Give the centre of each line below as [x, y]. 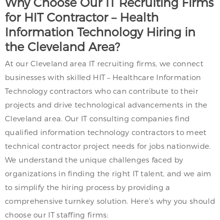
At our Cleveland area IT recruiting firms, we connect [104, 63]
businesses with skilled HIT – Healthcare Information [103, 77]
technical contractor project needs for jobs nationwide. [108, 146]
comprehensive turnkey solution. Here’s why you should [110, 201]
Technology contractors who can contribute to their [102, 91]
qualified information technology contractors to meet [106, 132]
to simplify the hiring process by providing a [88, 187]
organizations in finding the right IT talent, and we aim [108, 173]
